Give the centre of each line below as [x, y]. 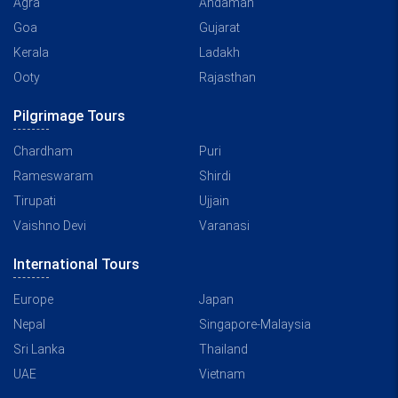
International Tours [76, 264]
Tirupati [35, 200]
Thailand [223, 349]
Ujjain [214, 200]
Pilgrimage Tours [69, 115]
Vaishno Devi [50, 225]
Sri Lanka [39, 349]
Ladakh [219, 52]
